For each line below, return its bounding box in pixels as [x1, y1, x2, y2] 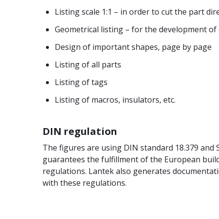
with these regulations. [43, 177, 127, 188]
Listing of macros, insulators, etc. [55, 94, 175, 105]
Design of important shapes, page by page [55, 41, 212, 52]
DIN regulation [43, 124, 118, 138]
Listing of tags [55, 76, 108, 88]
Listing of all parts [55, 59, 121, 70]
